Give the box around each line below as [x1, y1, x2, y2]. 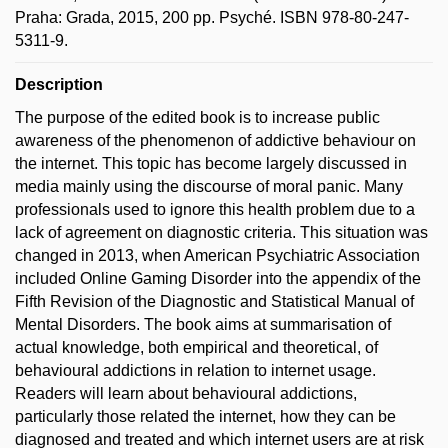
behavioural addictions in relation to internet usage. [15, 361, 376, 379]
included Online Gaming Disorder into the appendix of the [15, 269, 421, 287]
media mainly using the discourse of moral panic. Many [15, 177, 403, 195]
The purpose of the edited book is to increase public [15, 108, 380, 126]
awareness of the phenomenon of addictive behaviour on [15, 131, 416, 149]
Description [15, 75, 103, 93]
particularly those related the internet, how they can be [15, 407, 396, 425]
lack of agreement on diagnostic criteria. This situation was [15, 223, 428, 241]
